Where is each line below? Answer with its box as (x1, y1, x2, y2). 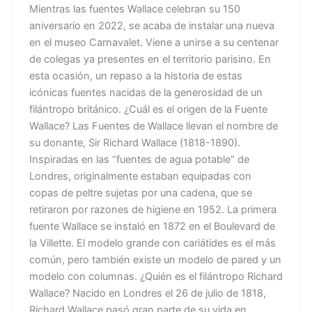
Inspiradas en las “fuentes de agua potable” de (29, 153, 249, 166)
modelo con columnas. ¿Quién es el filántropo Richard (29, 270, 283, 283)
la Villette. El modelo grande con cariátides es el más (29, 236, 276, 249)
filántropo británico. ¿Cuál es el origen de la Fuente (29, 102, 267, 116)
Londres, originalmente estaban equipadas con (29, 169, 251, 182)
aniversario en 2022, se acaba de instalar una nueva (29, 19, 274, 32)
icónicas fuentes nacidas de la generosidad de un (29, 86, 263, 99)
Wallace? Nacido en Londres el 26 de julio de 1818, (29, 286, 266, 299)
